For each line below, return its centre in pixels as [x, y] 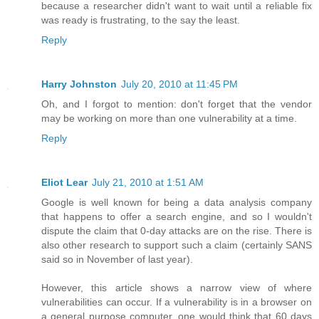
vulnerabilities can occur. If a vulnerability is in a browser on [177, 302]
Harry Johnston [79, 84]
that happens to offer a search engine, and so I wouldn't [177, 216]
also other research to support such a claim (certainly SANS [177, 245]
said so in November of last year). [117, 259]
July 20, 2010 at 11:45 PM [179, 84]
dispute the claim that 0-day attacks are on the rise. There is [177, 230]
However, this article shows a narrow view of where [177, 287]
